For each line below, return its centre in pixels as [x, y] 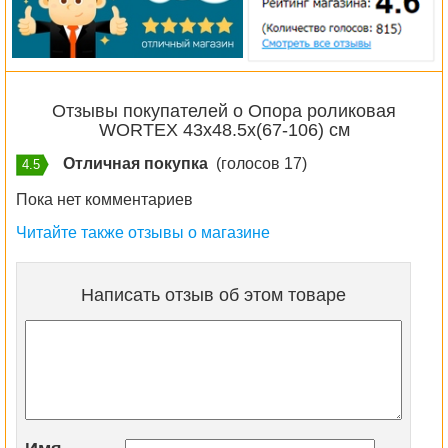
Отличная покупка [133, 163]
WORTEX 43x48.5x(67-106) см [224, 129]
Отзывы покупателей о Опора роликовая [224, 110]
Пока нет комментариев [104, 199]
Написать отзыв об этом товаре [214, 294]
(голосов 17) [257, 163]
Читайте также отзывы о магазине [143, 232]
